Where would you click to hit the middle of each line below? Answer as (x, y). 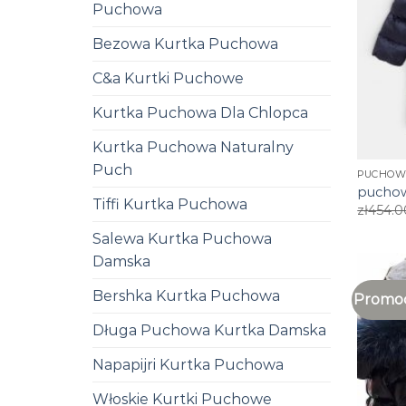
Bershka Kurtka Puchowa (186, 295)
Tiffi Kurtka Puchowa (170, 204)
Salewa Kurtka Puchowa (182, 238)
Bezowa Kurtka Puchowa (185, 43)
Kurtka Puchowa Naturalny (193, 147)
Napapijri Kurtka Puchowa (188, 364)
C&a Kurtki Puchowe (168, 78)
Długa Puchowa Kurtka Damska (209, 330)
